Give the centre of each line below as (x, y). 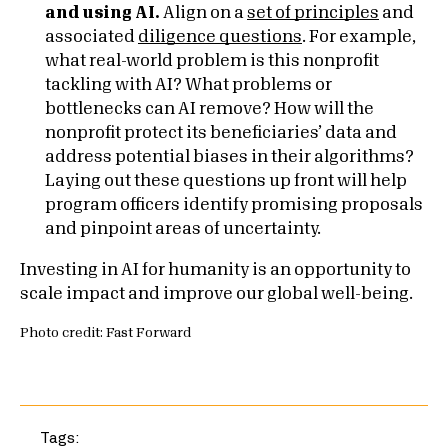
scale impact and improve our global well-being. (216, 294)
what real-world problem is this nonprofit (212, 61)
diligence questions (220, 37)
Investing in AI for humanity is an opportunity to (215, 270)
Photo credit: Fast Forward (106, 332)
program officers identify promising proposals (234, 205)
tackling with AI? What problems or (188, 85)
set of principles (313, 13)
